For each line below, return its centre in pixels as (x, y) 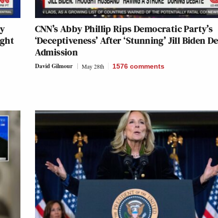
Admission (56, 52)
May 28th (93, 66)
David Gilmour (54, 66)
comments (147, 66)
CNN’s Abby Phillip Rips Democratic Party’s (124, 28)
